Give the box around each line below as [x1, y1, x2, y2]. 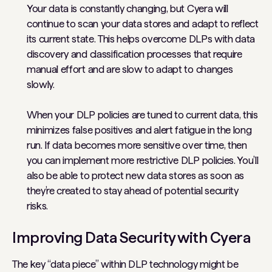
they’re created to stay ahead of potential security [27, 185, 239, 197]
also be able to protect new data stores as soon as [27, 169, 244, 182]
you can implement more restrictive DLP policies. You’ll [27, 154, 259, 166]
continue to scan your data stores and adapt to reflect [27, 18, 259, 30]
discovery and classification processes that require [27, 48, 242, 60]
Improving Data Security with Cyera [12, 228, 250, 246]
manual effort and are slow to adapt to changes [27, 63, 233, 75]
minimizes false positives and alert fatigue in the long [27, 124, 252, 136]
